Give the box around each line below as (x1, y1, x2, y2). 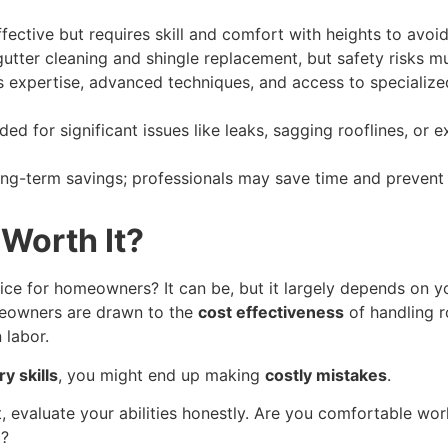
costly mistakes (265, 364, 387, 385)
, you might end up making (58, 364, 265, 385)
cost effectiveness (198, 302, 344, 323)
